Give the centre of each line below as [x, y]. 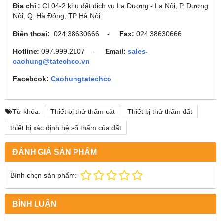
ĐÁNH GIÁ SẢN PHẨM [55, 152]
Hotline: [26, 51]
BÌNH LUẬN [35, 203]
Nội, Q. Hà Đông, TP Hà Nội [56, 16]
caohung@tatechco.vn [51, 61]
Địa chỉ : [28, 6]
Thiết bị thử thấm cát [83, 111]
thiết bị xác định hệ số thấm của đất [66, 128]
